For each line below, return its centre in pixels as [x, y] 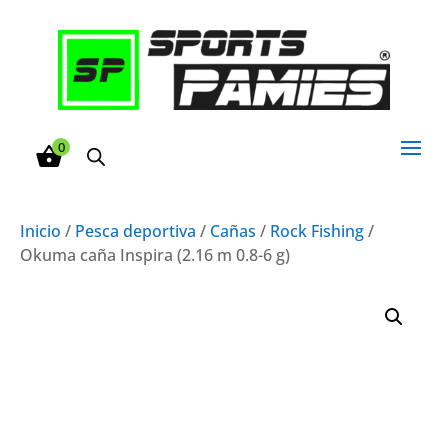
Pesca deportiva [135, 230]
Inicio [40, 230]
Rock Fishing [317, 230]
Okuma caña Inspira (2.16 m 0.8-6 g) [155, 254]
